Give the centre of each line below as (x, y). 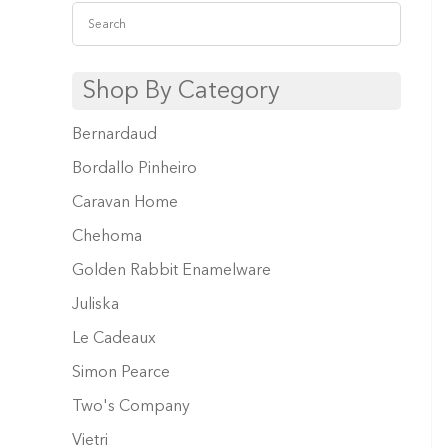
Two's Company (131, 405)
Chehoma (107, 235)
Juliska (95, 303)
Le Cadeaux (114, 337)
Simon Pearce (121, 371)
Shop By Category (181, 91)
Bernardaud (114, 133)
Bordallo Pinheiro (134, 167)
